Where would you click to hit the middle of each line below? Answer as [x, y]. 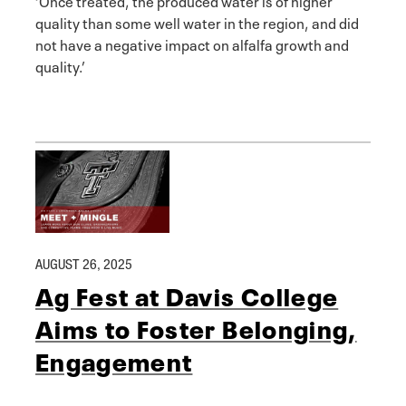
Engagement [114, 359]
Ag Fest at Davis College [187, 294]
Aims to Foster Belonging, [196, 327]
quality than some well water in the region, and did [197, 21]
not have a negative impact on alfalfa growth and [192, 43]
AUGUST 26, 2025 [84, 263]
